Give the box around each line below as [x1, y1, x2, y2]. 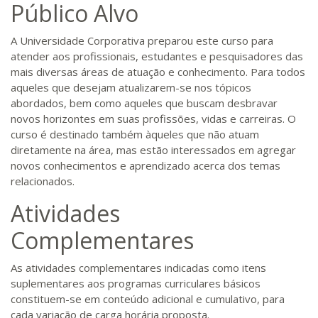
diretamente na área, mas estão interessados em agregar [11, 143, 296, 157]
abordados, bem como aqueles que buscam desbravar [11, 96, 278, 110]
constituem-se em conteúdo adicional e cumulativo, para [11, 292, 285, 306]
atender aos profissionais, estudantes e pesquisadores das [11, 49, 303, 63]
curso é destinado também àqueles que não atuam [11, 127, 259, 141]
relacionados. [11, 174, 75, 188]
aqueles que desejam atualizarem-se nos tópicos [11, 80, 251, 94]
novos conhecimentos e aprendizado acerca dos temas [11, 158, 280, 172]
